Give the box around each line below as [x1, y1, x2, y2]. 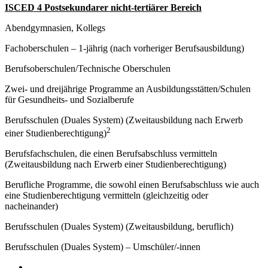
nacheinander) [5, 201, 58, 212]
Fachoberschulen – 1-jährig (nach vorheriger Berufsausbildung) [5, 42, 244, 53]
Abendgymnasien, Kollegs [5, 22, 105, 33]
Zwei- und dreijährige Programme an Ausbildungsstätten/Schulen [5, 83, 251, 94]
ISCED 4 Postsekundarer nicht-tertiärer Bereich [5, 2, 202, 13]
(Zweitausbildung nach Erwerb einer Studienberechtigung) [5, 159, 226, 170]
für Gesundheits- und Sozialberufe [5, 94, 134, 105]
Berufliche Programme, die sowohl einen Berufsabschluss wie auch [5, 179, 259, 190]
